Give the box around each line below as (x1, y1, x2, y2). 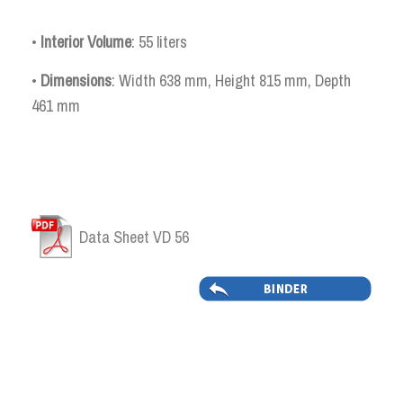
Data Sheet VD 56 (79, 226, 189, 249)
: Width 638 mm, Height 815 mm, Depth (112, 69, 351, 93)
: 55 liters (131, 30, 187, 53)
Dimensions (40, 69, 112, 93)
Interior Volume (40, 30, 131, 53)
